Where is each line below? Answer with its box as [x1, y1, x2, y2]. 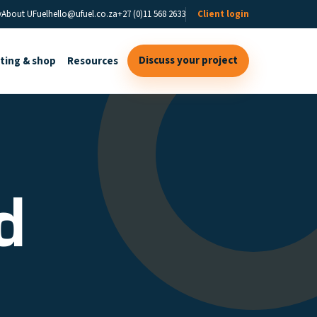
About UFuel [1, 7, 48, 21]
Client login [197, 7, 249, 21]
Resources [67, 53, 118, 69]
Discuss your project [139, 53, 238, 68]
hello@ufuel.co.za [48, 7, 117, 21]
